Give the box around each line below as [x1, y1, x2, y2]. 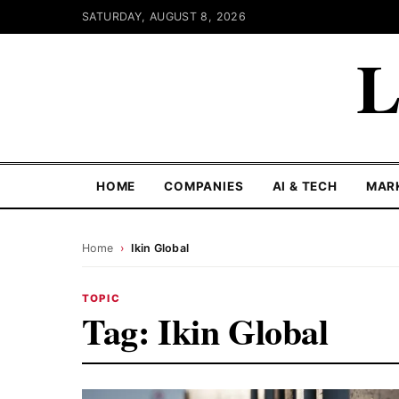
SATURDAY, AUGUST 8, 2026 [82, 10, 246, 23]
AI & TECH [272, 179, 338, 193]
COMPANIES [164, 179, 244, 193]
